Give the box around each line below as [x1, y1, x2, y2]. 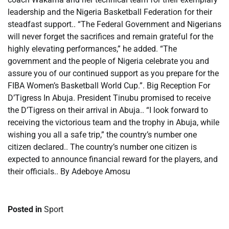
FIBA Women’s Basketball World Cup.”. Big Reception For [8, 81, 210, 90]
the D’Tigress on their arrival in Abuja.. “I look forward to [8, 105, 208, 115]
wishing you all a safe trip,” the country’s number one [8, 130, 197, 140]
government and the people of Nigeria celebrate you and [8, 56, 209, 66]
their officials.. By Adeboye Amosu [8, 167, 130, 176]
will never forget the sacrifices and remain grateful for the [8, 32, 213, 41]
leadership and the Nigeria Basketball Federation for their [8, 7, 212, 17]
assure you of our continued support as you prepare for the [8, 68, 219, 78]
